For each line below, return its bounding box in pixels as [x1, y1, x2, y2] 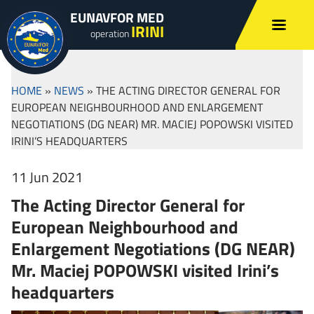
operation [90, 26, 131, 41]
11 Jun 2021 [11, 166, 83, 188]
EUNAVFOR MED [70, 7, 164, 27]
